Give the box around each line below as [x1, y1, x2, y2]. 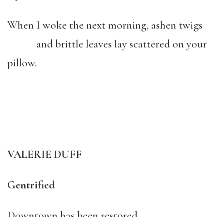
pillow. [7, 56, 37, 70]
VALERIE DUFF [7, 148, 82, 161]
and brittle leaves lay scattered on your [7, 37, 207, 51]
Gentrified [7, 178, 57, 192]
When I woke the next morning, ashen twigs [7, 18, 202, 32]
